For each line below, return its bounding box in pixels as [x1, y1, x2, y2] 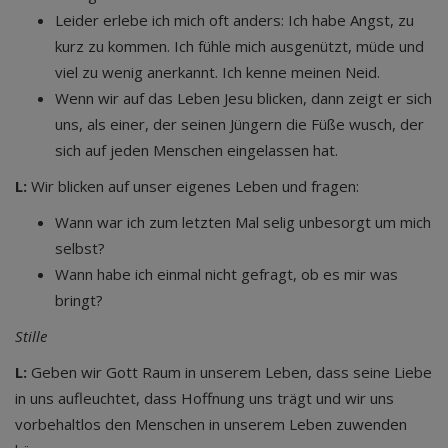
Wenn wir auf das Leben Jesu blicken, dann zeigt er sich [55, 88, 432, 108]
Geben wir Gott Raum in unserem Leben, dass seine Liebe [27, 362, 432, 382]
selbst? [55, 238, 105, 258]
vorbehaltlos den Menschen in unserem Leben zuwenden [15, 414, 407, 434]
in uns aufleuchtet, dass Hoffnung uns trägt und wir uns [15, 388, 394, 408]
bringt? [55, 290, 103, 310]
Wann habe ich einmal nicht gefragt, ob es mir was [55, 264, 398, 284]
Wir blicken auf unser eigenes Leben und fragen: [27, 176, 359, 196]
